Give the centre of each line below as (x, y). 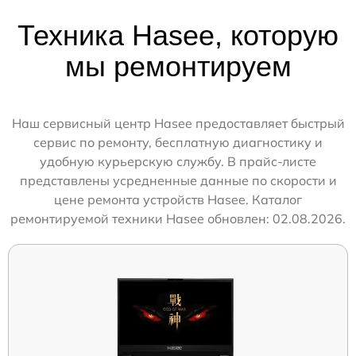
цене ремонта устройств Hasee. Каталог (178, 199)
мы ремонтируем (178, 66)
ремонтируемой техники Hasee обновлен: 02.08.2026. (178, 219)
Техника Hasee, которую (178, 35)
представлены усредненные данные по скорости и (178, 180)
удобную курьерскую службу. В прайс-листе (178, 161)
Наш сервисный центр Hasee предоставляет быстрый (178, 123)
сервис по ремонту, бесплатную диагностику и (178, 142)
